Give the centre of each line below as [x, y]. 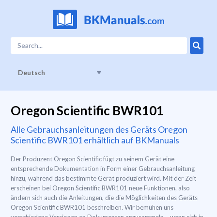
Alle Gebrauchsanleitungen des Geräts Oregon [99, 129]
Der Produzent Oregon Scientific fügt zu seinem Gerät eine [93, 159]
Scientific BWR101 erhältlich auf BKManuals [95, 140]
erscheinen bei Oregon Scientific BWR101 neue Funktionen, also [100, 188]
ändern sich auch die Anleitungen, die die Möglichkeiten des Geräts [104, 198]
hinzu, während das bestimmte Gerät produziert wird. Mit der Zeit [103, 178]
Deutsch [31, 72]
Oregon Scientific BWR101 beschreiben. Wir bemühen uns [92, 207]
